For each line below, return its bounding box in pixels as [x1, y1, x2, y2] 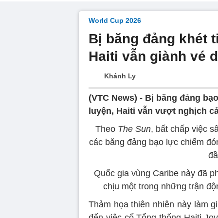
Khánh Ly [104, 72, 136, 80]
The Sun [117, 124, 151, 134]
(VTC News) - [89, 93, 145, 103]
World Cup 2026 [89, 17, 141, 24]
